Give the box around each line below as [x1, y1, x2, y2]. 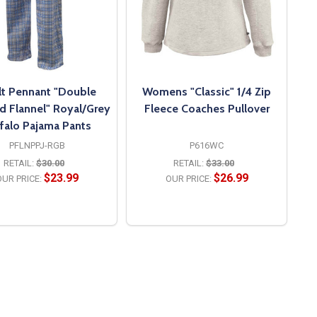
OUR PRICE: [165, 173, 212, 184]
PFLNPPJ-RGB [8, 139, 65, 151]
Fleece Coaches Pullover [144, 101, 270, 115]
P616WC [190, 139, 224, 151]
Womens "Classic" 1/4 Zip [142, 84, 271, 98]
